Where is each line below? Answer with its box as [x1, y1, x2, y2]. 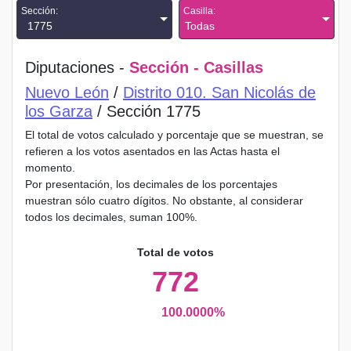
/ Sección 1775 [92, 103, 201, 120]
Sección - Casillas [129, 59, 263, 76]
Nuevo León [25, 84, 109, 101]
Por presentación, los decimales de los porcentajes [25, 178, 277, 190]
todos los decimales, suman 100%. [25, 211, 197, 223]
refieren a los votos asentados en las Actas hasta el [25, 145, 280, 157]
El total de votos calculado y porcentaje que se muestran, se [25, 128, 324, 141]
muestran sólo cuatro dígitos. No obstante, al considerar [25, 194, 303, 207]
